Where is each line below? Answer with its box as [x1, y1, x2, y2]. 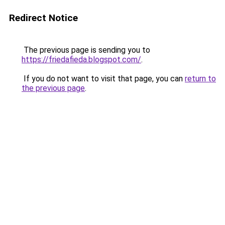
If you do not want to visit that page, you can [22, 74, 185, 83]
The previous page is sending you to [22, 45, 150, 55]
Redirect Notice [9, 12, 78, 24]
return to [185, 74, 216, 83]
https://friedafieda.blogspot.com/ [22, 55, 141, 64]
